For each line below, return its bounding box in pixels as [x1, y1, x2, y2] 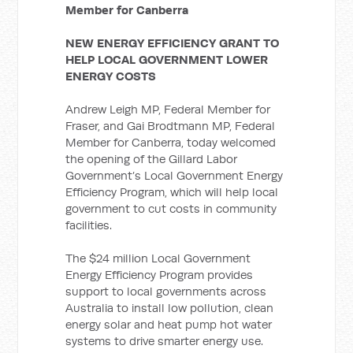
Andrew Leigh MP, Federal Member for [65, 102, 271, 117]
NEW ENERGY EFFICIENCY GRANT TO [65, 35, 280, 50]
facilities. [65, 217, 113, 232]
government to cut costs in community [65, 201, 277, 216]
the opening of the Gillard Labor [65, 151, 238, 166]
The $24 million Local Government [65, 251, 251, 266]
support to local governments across [65, 284, 267, 299]
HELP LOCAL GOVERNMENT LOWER [65, 52, 269, 67]
